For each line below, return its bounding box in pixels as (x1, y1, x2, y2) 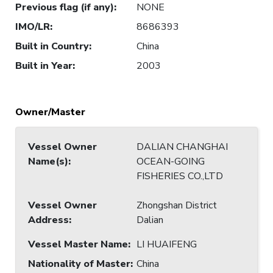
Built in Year (15, 58, 73, 73)
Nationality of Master (28, 257, 130, 271)
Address (28, 213, 69, 227)
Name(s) (28, 154, 68, 168)
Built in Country (15, 39, 89, 53)
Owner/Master (15, 105, 85, 119)
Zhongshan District (136, 198, 217, 212)
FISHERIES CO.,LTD (136, 169, 223, 183)
